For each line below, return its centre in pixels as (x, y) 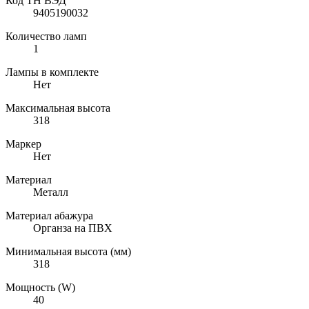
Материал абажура (49, 215)
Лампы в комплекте (52, 72)
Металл (51, 192)
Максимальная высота (58, 108)
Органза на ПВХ (73, 228)
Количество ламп (46, 36)
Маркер (23, 143)
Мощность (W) (40, 287)
